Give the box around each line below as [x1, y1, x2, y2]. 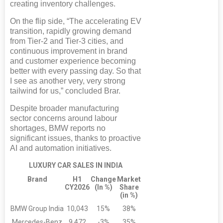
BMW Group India [10, 204, 64, 213]
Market [117, 175, 141, 183]
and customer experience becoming [10, 56, 136, 65]
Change [91, 175, 116, 183]
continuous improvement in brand [10, 46, 127, 55]
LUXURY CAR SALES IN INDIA [29, 161, 122, 169]
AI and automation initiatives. [10, 143, 111, 152]
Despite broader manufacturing [10, 104, 119, 112]
